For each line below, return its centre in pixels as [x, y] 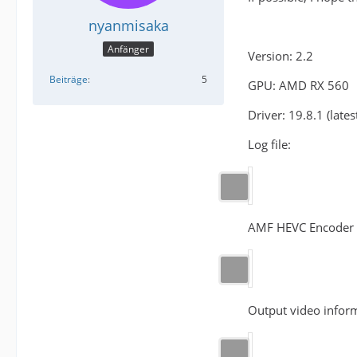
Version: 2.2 [280, 56]
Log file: [269, 144]
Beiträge [69, 80]
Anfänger [128, 49]
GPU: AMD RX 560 [298, 85]
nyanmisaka [128, 25]
